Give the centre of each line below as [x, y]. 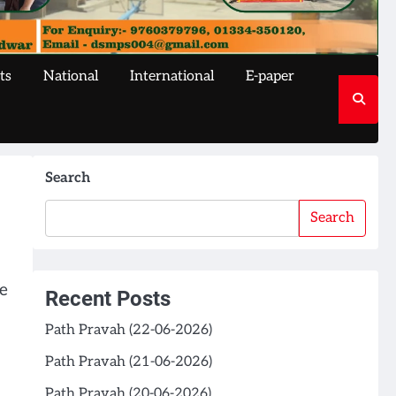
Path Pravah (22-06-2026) [128, 331]
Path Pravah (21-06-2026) [128, 362]
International [172, 77]
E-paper [270, 77]
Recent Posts [107, 299]
